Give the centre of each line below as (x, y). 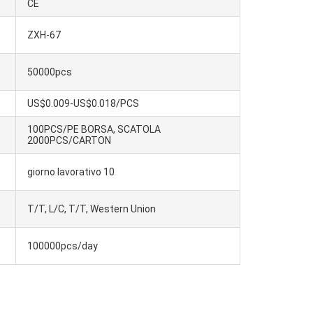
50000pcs (50, 72)
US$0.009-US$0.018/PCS (83, 103)
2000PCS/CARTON (69, 140)
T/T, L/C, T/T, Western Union (92, 209)
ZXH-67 (44, 35)
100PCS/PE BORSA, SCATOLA (94, 129)
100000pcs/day (63, 246)
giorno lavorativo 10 (71, 172)
